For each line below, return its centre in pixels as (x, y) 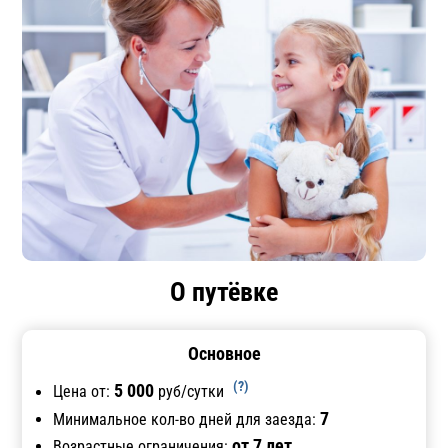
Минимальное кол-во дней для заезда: (187, 419)
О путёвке (224, 292)
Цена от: (84, 392)
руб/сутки (191, 392)
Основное (224, 354)
